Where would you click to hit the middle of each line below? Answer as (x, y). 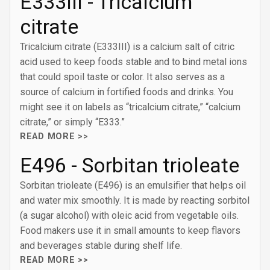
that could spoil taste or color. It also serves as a (122, 77)
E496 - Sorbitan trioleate (130, 165)
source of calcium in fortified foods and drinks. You (127, 92)
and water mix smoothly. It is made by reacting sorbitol (135, 200)
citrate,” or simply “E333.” (72, 122)
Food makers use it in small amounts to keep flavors (130, 231)
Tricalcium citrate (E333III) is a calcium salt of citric (127, 47)
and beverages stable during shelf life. (101, 246)
